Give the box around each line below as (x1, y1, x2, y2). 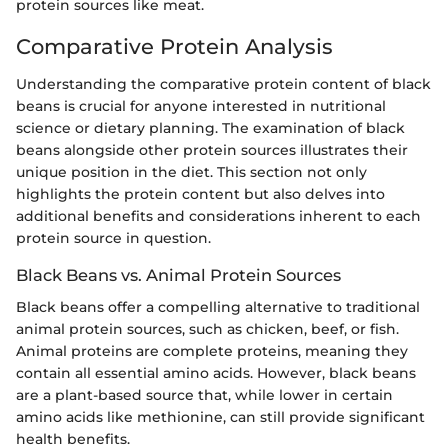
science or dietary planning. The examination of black (16, 119, 405, 138)
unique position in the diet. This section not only (16, 163, 367, 182)
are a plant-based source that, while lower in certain (16, 386, 393, 405)
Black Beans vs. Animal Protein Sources (16, 265, 341, 286)
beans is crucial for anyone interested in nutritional (16, 97, 386, 116)
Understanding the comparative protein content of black (16, 75, 431, 94)
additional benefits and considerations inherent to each (16, 207, 421, 226)
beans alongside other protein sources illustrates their (16, 141, 408, 160)
